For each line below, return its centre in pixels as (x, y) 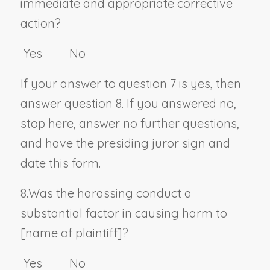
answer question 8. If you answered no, (128, 103)
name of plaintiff (71, 233)
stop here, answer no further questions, (130, 123)
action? (40, 23)
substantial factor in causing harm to (124, 213)
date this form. (60, 163)
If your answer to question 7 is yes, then (130, 83)
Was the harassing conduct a (110, 193)
